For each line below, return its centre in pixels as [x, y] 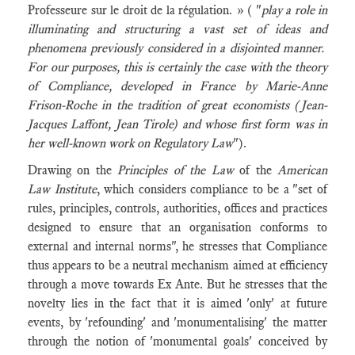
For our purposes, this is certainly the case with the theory [177, 67]
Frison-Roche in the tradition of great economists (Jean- [177, 105]
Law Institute [62, 189]
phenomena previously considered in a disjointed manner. [177, 48]
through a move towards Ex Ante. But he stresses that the [177, 284]
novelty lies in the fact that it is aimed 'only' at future [177, 303]
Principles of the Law [176, 170]
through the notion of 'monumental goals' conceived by [177, 341]
